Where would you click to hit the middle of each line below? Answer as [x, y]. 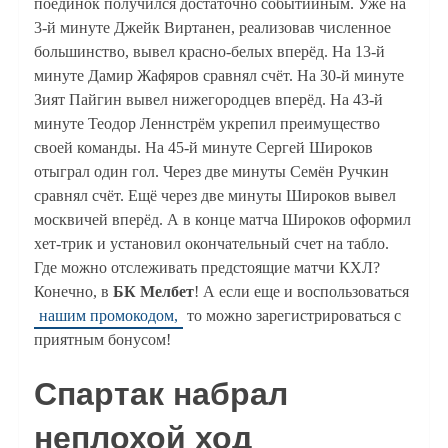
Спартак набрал [160, 394]
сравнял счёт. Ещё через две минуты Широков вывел [214, 196]
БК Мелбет [151, 292]
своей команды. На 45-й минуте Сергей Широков [203, 148]
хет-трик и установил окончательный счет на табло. [211, 244]
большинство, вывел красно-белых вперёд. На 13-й [209, 52]
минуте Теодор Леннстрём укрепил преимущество [206, 124]
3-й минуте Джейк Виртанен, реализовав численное [212, 28]
